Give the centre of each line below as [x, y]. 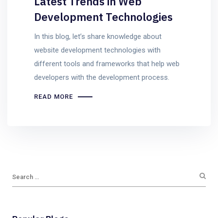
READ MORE [54, 96]
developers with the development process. [102, 77]
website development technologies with [97, 50]
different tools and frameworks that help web [107, 64]
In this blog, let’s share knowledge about [98, 36]
